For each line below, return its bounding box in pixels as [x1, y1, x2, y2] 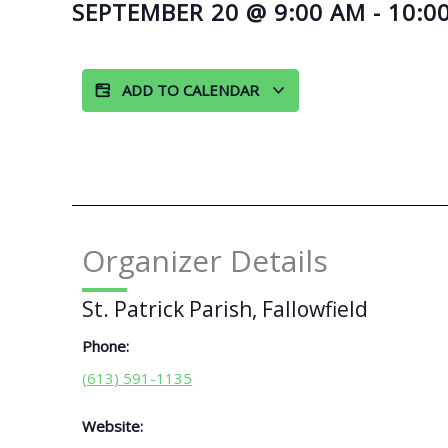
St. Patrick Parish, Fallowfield [82, 294, 368, 323]
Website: [82, 415, 143, 436]
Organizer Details [82, 240, 328, 282]
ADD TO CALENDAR [122, 80, 263, 100]
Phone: [82, 335, 129, 356]
